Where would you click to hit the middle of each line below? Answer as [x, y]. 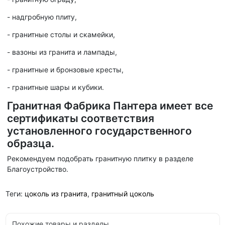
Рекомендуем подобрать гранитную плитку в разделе [100, 159]
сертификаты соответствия [81, 119]
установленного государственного [99, 131]
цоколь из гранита [56, 194]
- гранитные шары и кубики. [55, 87]
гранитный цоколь [123, 194]
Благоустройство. [38, 169]
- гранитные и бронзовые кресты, [65, 70]
